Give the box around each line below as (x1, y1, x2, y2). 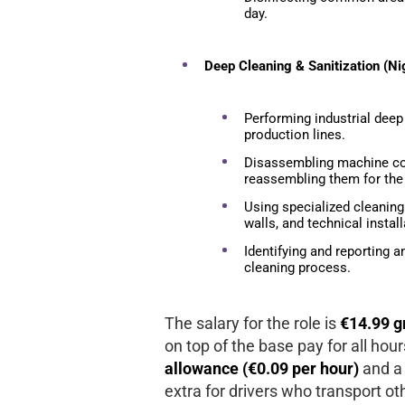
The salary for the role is (165, 313, 336, 333)
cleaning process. (244, 259, 351, 276)
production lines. (244, 126, 345, 143)
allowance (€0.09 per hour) (165, 358, 363, 378)
